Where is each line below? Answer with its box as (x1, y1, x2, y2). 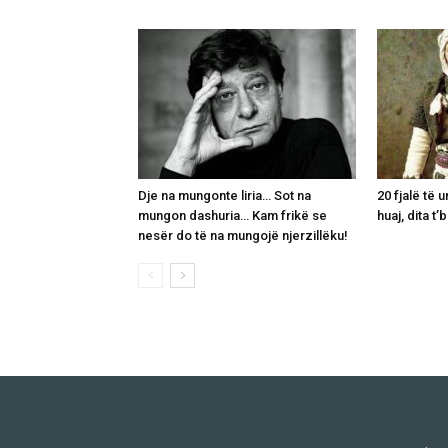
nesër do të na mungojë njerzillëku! (138, 227, 348, 243)
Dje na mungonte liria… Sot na (138, 187, 311, 203)
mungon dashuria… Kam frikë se (138, 207, 327, 223)
